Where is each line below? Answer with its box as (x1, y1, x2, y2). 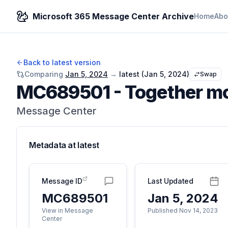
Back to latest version (23, 58, 101, 67)
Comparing (24, 70, 63, 78)
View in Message (42, 207, 93, 214)
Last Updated (147, 177, 193, 185)
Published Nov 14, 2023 (147, 207, 218, 214)
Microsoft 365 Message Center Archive (33, 11, 194, 21)
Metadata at (29, 140, 78, 150)
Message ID (42, 177, 82, 185)
